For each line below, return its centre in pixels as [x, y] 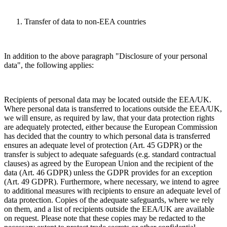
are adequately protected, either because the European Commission [111, 127]
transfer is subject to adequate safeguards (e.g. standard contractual [110, 155]
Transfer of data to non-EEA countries [85, 22]
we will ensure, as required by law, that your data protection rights [109, 118]
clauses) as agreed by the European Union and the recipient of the [109, 164]
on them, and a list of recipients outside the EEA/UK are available [109, 209]
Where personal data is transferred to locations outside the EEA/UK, [113, 109]
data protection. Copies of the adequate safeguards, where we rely [109, 200]
